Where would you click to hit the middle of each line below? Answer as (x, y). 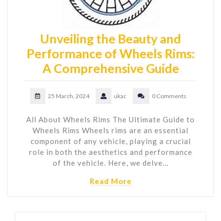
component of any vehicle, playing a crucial (110, 141)
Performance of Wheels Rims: (110, 54)
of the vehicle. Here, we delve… (110, 163)
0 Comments (169, 96)
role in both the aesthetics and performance (110, 152)
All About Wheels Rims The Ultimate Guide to (110, 120)
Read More (110, 181)
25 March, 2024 (68, 96)
